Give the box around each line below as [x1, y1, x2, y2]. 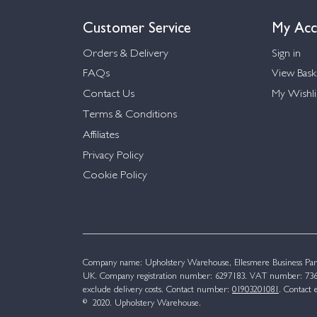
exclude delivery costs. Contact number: [83, 286, 232, 295]
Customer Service [83, 15, 191, 36]
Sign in [271, 48, 301, 59]
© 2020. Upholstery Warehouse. [83, 299, 201, 309]
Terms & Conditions [83, 110, 177, 121]
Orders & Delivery [83, 48, 168, 59]
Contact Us [83, 89, 134, 100]
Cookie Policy [83, 171, 147, 182]
